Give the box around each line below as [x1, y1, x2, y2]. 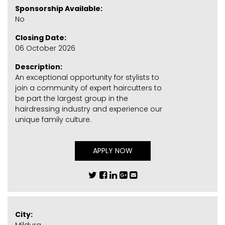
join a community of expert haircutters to [15, 83, 162, 93]
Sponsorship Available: [15, 4, 102, 14]
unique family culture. [15, 115, 91, 125]
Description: [15, 62, 62, 72]
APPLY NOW [92, 146, 133, 156]
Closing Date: [15, 33, 66, 43]
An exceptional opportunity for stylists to [15, 72, 159, 83]
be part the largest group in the [15, 93, 128, 104]
